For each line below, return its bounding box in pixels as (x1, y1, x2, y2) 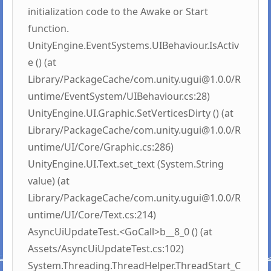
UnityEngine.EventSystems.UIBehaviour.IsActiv (28, 39, 239, 53)
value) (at (28, 174, 70, 188)
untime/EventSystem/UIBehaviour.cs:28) (28, 90, 210, 103)
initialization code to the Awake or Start (28, 5, 208, 19)
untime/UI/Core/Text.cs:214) (28, 208, 156, 222)
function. (28, 22, 69, 36)
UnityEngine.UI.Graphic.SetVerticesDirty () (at (28, 106, 233, 120)
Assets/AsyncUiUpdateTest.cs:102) (28, 242, 184, 256)
